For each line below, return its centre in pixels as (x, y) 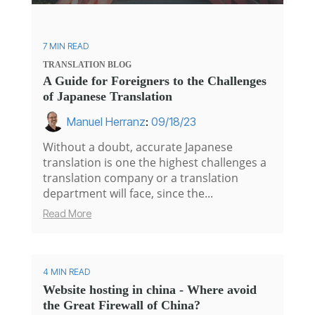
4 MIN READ (66, 272)
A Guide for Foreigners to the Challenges (155, 81)
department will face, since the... (128, 194)
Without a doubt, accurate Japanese (138, 147)
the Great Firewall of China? (122, 306)
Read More (67, 214)
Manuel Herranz (106, 122)
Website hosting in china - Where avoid (150, 290)
